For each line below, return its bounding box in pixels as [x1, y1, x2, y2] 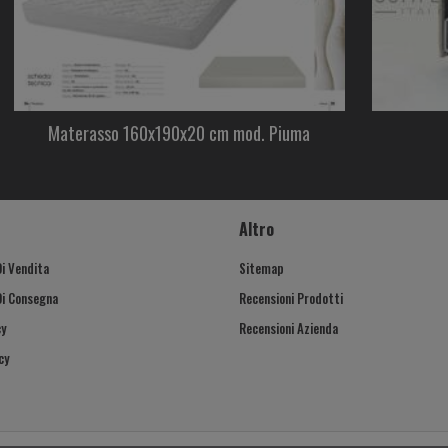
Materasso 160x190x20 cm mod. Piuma [48, 120, 310, 146]
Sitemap [239, 258, 284, 278]
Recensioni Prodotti [239, 288, 343, 308]
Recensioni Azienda [239, 318, 338, 338]
